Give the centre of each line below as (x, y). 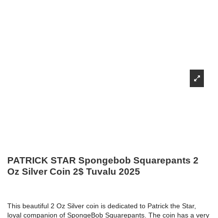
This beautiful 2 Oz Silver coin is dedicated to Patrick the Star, (102, 206)
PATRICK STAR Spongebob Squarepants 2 (103, 160)
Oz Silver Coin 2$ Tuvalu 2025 (74, 171)
